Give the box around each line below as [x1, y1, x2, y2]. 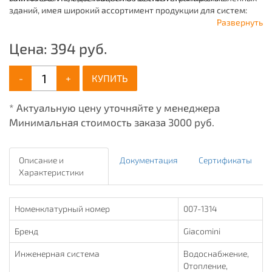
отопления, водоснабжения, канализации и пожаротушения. [9, 17, 253, 27]
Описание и [19, 155, 64, 165]
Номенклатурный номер [15, 203, 110, 214]
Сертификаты [199, 155, 252, 165]
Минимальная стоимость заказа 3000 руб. [9, 116, 214, 128]
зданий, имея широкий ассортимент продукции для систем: [9, 5, 247, 15]
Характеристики [19, 167, 84, 177]
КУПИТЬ [92, 72, 128, 84]
